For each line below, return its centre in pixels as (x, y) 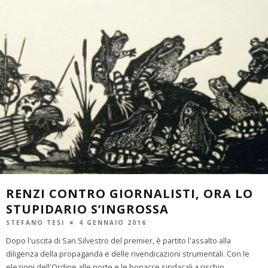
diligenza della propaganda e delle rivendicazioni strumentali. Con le (128, 254)
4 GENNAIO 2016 (113, 222)
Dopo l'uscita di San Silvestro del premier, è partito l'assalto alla (118, 240)
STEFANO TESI (35, 222)
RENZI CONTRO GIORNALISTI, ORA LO (130, 193)
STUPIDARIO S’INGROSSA (87, 209)
